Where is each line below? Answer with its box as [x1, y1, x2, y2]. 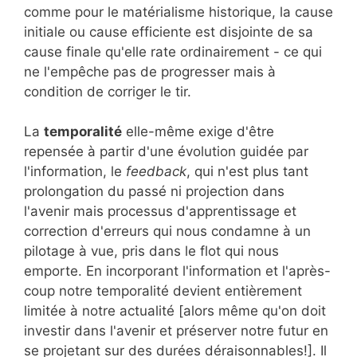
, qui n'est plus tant [186, 163, 308, 180]
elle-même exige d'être [122, 124, 274, 140]
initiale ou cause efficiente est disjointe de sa [24, 23, 313, 40]
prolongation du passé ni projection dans [24, 183, 284, 200]
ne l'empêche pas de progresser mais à [24, 63, 276, 80]
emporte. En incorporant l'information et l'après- [24, 263, 331, 280]
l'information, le [24, 163, 126, 180]
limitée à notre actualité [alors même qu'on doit [24, 303, 326, 320]
